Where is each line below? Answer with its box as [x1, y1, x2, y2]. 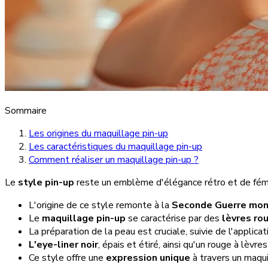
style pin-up [18, 175, 74, 189]
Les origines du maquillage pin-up [29, 126, 168, 140]
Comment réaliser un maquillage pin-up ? [29, 153, 199, 166]
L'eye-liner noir [29, 237, 98, 251]
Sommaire [5, 103, 47, 117]
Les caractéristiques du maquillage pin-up [29, 139, 202, 153]
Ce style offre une [29, 251, 106, 264]
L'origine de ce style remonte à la [29, 198, 172, 212]
